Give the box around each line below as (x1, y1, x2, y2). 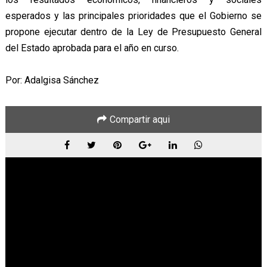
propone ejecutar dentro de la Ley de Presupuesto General (5, 26, 262, 38)
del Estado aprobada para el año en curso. (5, 42, 179, 54)
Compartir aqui (109, 114, 170, 126)
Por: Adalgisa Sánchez (5, 74, 99, 86)
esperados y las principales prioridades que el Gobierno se (5, 10, 262, 22)
